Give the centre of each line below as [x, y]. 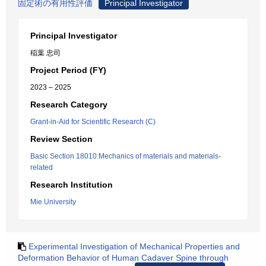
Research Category [69, 104]
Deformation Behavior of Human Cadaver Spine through [123, 258]
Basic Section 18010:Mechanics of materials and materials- [126, 156]
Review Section [61, 139]
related [42, 167]
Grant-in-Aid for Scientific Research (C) [93, 122]
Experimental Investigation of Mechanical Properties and [134, 246]
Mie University [53, 202]
